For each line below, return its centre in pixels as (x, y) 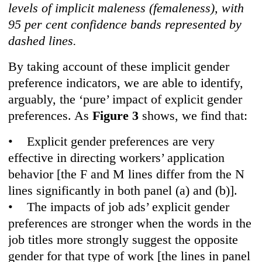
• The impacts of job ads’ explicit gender (119, 207)
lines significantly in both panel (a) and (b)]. (123, 191)
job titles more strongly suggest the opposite (123, 240)
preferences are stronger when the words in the (130, 223)
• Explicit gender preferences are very (112, 142)
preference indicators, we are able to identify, (126, 83)
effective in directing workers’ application (117, 158)
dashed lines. (43, 41)
